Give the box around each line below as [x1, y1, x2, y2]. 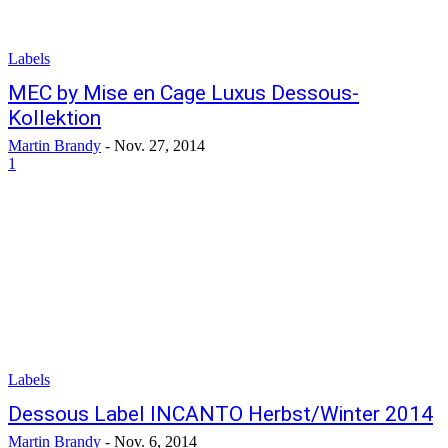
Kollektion [8, 106, 101, 130]
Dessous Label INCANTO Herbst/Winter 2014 [8, 402, 433, 426]
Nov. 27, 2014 [114, 137, 205, 154]
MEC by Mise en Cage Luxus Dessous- [8, 81, 359, 105]
